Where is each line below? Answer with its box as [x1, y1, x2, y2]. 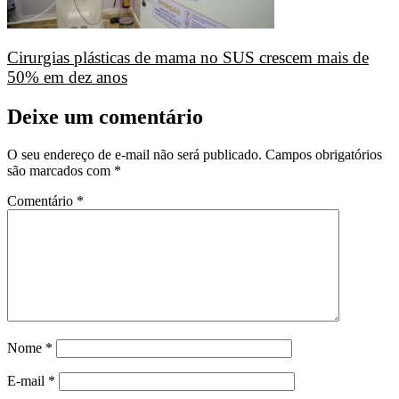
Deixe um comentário [7, 105, 203, 129]
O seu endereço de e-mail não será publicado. [7, 147, 262, 163]
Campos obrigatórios [265, 147, 382, 163]
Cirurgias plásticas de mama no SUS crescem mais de [7, 48, 369, 68]
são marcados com [7, 163, 114, 179]
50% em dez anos [7, 68, 127, 87]
